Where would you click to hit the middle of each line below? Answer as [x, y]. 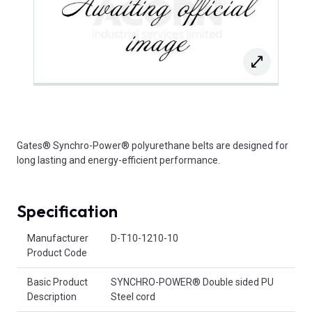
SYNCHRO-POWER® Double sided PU [192, 282]
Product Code [57, 252]
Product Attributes [57, 230]
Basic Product [57, 282]
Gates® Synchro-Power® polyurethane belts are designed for [153, 145]
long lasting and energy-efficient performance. [118, 160]
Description [52, 296]
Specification [67, 211]
